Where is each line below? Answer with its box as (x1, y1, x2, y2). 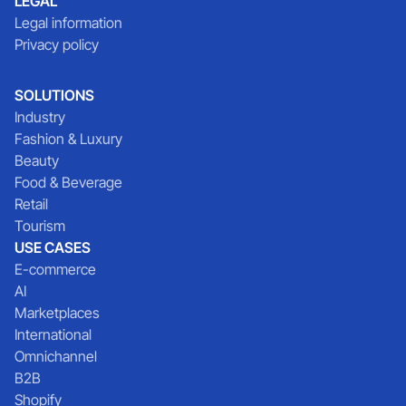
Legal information (14, 13, 122, 32)
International (14, 324, 92, 343)
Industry (14, 107, 65, 126)
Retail (14, 194, 48, 213)
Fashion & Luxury (14, 129, 122, 148)
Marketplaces (14, 303, 100, 322)
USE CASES (14, 237, 91, 256)
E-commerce (14, 259, 96, 278)
